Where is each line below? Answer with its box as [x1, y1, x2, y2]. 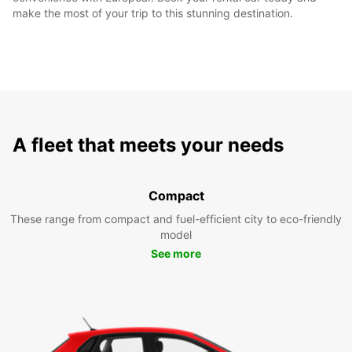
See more [151, 246, 201, 260]
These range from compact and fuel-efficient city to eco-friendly [10, 211, 342, 225]
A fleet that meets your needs [13, 133, 284, 156]
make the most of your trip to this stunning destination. [13, 5, 293, 20]
